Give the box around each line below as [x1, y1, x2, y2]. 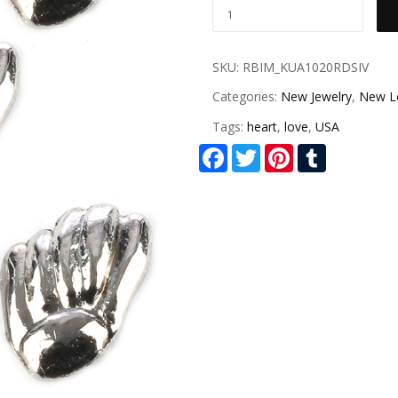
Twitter [260, 141, 301, 159]
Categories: [212, 88, 281, 106]
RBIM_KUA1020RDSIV [243, 58, 369, 76]
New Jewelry [281, 88, 352, 106]
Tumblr [326, 141, 367, 159]
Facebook [227, 141, 284, 159]
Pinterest [293, 141, 345, 159]
